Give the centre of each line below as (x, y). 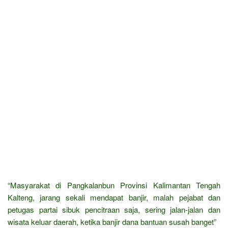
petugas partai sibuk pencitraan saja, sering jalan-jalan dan (114, 209)
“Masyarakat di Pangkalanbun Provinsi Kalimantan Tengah (114, 185)
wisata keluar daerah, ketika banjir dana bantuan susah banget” (112, 221)
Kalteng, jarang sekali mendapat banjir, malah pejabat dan (114, 197)
